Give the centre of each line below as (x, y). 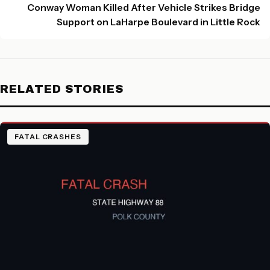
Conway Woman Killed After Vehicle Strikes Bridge (144, 8)
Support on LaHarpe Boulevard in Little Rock (159, 22)
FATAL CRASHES (48, 137)
